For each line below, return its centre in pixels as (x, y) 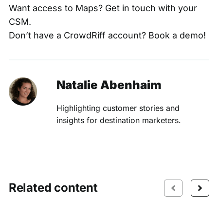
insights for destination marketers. (119, 120)
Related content (53, 188)
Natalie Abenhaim (109, 85)
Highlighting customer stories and (118, 108)
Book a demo (176, 35)
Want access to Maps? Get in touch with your (103, 8)
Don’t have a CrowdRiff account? (78, 35)
